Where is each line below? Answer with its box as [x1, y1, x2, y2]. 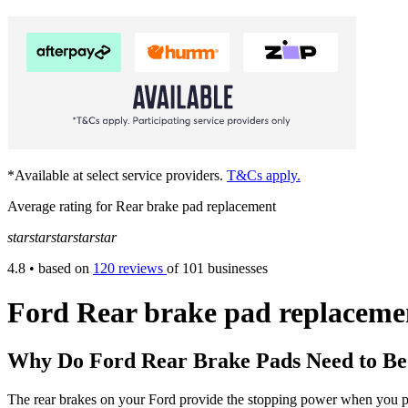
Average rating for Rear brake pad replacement [7, 198, 276, 214]
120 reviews [93, 260, 167, 276]
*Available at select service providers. [7, 167, 227, 183]
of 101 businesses [167, 260, 268, 276]
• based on [25, 260, 93, 276]
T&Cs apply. [227, 167, 301, 183]
